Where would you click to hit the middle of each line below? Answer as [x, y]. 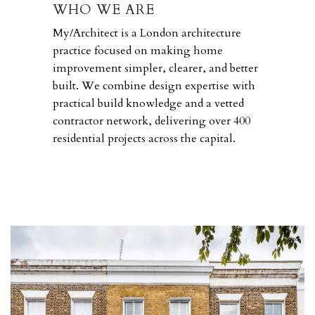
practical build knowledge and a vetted [148, 104]
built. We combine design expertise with [154, 86]
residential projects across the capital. [144, 139]
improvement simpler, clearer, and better [155, 69]
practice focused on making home [138, 51]
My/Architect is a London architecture [147, 33]
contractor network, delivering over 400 [152, 121]
